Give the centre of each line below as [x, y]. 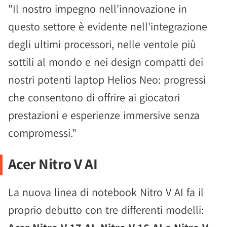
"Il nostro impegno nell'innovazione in [98, 9]
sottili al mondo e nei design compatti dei [106, 62]
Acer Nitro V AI [53, 164]
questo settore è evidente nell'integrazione [108, 26]
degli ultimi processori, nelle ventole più [102, 44]
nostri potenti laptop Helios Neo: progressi [107, 80]
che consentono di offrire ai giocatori [94, 97]
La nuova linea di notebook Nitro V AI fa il [106, 192]
